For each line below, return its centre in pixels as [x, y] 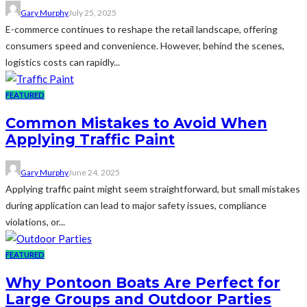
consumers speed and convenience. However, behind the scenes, [145, 46]
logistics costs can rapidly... [63, 62]
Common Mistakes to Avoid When [136, 123]
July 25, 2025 [93, 13]
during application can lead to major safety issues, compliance [136, 205]
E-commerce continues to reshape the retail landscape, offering [142, 29]
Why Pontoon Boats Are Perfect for [143, 283]
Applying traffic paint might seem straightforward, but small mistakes [153, 188]
